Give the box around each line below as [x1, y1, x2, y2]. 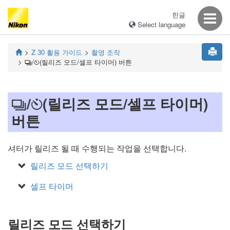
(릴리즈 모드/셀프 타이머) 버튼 [40, 57, 132, 67]
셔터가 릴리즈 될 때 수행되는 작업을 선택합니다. [8, 142, 186, 154]
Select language [136, 20, 185, 29]
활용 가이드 [47, 47, 82, 57]
